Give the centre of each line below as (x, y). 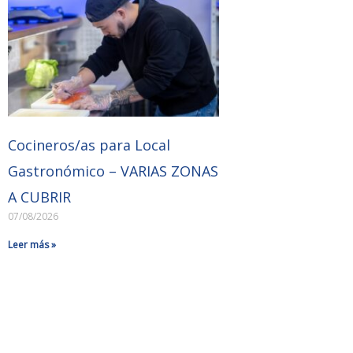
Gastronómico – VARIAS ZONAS (113, 171)
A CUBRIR (39, 197)
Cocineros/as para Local (89, 145)
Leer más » (32, 245)
